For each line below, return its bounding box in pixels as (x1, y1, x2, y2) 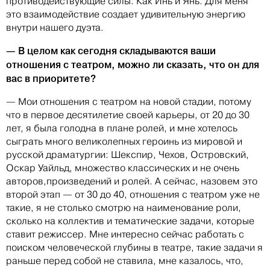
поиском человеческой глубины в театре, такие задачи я (6, 242, 263, 254)
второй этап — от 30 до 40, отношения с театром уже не (6, 189, 260, 201)
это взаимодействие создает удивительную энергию (6, 8, 245, 20)
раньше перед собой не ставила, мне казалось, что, (6, 255, 243, 267)
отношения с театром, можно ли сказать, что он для (6, 58, 259, 71)
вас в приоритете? (6, 72, 96, 85)
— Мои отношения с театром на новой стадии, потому (6, 96, 251, 108)
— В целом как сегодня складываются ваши (6, 45, 216, 57)
